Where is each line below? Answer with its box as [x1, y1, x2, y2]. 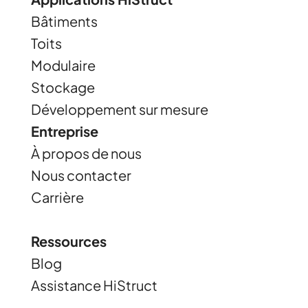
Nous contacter [30, 166, 131, 184]
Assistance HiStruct [30, 276, 157, 294]
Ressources [30, 232, 107, 250]
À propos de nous [30, 144, 142, 162]
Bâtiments [30, 12, 98, 30]
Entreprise [30, 122, 98, 140]
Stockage [30, 78, 95, 96]
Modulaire [30, 56, 96, 74]
